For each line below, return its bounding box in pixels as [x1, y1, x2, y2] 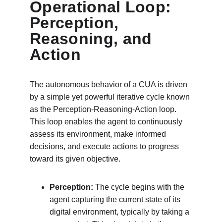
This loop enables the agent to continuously [30, 117, 184, 126]
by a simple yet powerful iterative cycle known [30, 93, 192, 101]
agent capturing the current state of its [50, 195, 182, 204]
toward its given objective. [30, 155, 120, 163]
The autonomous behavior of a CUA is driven [30, 80, 189, 89]
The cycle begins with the [93, 183, 186, 191]
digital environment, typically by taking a [50, 208, 191, 216]
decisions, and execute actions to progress [30, 142, 181, 151]
